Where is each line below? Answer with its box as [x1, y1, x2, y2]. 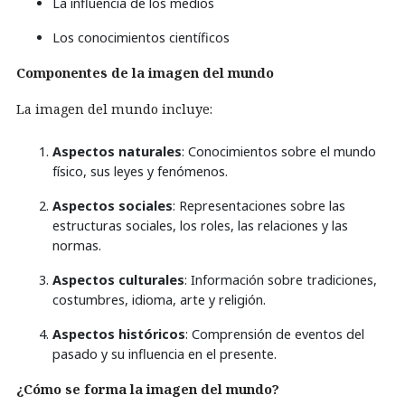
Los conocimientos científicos [52, 29, 230, 46]
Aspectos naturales [52, 143, 182, 160]
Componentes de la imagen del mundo [16, 64, 274, 81]
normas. [52, 237, 101, 254]
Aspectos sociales [52, 197, 173, 214]
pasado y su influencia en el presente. [52, 345, 277, 363]
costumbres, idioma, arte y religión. [52, 291, 266, 308]
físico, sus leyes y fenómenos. [52, 163, 228, 180]
